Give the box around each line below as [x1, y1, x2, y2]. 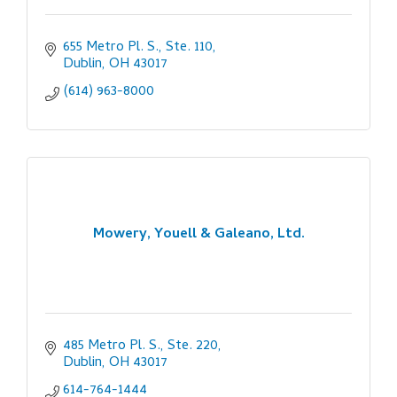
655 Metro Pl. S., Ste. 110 [63, 35, 213, 59]
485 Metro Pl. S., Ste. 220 [63, 334, 218, 358]
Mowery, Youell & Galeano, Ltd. [92, 223, 305, 247]
